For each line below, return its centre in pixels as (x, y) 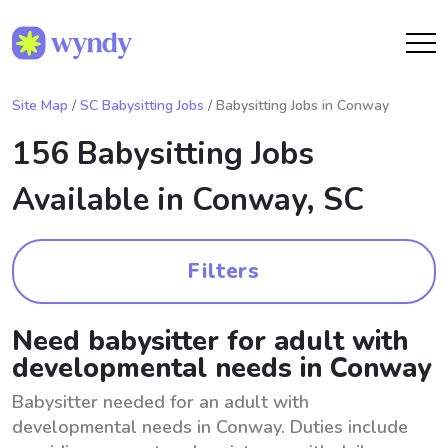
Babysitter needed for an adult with (160, 402)
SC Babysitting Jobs (142, 105)
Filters (224, 271)
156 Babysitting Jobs (163, 154)
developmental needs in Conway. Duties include (210, 427)
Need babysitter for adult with (210, 341)
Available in (102, 200)
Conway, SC (278, 200)
